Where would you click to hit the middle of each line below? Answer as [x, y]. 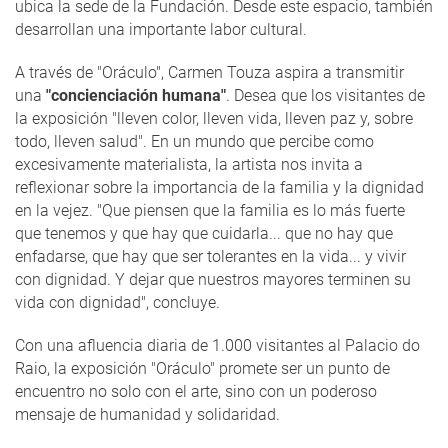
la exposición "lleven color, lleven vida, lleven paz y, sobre [214, 118]
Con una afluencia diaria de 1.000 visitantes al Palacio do [217, 345]
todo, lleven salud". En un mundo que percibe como [194, 141]
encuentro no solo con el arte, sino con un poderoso [196, 391]
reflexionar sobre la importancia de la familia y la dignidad [219, 187]
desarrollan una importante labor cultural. [161, 29]
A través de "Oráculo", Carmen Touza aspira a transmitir [209, 72]
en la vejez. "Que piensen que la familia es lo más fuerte [210, 210]
